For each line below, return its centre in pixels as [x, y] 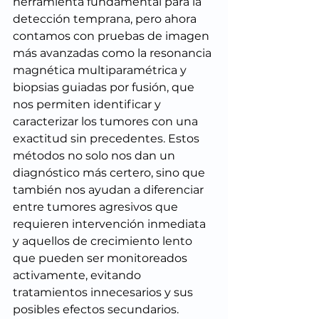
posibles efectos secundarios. [96, 310]
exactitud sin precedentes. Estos [108, 139]
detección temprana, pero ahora [106, 19]
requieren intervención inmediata [111, 224]
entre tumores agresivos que [97, 207]
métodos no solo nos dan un [95, 156]
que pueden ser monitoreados [101, 258]
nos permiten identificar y [88, 105]
